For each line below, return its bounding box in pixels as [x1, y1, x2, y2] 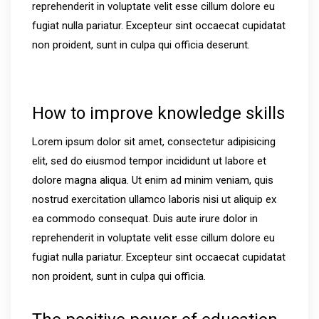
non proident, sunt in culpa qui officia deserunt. [32, 38, 250, 51]
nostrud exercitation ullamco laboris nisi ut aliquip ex [32, 193, 276, 206]
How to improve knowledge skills [32, 103, 285, 123]
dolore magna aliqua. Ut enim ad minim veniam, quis [32, 174, 273, 187]
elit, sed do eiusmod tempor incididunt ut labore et [32, 155, 266, 167]
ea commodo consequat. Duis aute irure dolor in [32, 212, 258, 225]
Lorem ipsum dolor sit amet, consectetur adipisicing [32, 135, 276, 148]
